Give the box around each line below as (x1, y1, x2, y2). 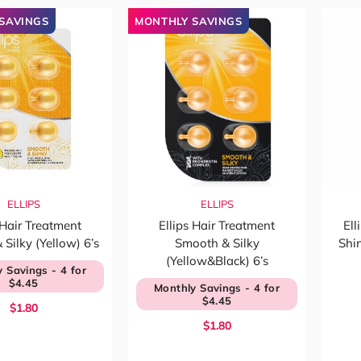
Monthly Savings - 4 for (154, 281, 280, 294)
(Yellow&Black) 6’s (165, 253, 268, 268)
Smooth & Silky (174, 235, 259, 251)
